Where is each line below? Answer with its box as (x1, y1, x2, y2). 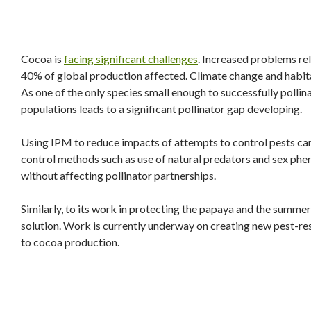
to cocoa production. (21, 235, 119, 249)
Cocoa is (21, 52, 64, 65)
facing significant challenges (64, 52, 198, 65)
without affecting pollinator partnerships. (21, 169, 216, 182)
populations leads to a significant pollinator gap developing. (21, 102, 302, 115)
